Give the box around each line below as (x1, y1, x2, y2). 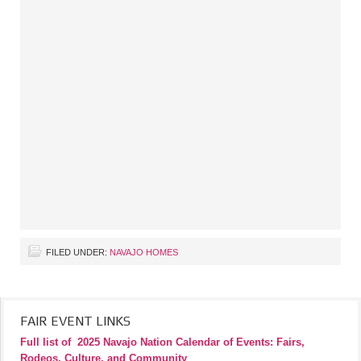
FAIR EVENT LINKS (20, 313, 131, 329)
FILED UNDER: (46, 247, 110, 257)
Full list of (20, 336, 71, 348)
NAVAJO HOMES (110, 247, 178, 257)
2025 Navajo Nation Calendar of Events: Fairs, (77, 336, 305, 348)
